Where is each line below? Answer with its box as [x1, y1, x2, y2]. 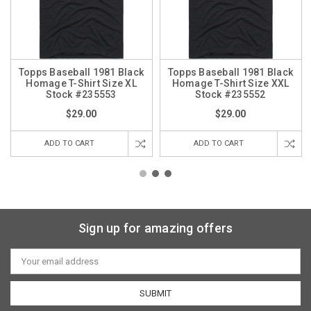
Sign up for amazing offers [78, 220, 233, 235]
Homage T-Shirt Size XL [26, 77, 137, 89]
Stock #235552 [195, 88, 266, 100]
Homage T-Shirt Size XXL [171, 77, 289, 89]
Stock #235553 [46, 88, 117, 100]
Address [10, 260, 45, 271]
